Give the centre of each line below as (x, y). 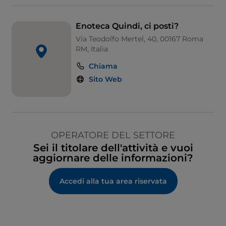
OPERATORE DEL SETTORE (113, 135)
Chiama (103, 66)
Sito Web (106, 79)
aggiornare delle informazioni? (113, 158)
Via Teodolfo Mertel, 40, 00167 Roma (140, 39)
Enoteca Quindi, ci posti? (127, 26)
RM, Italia (92, 49)
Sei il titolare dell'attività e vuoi (113, 148)
